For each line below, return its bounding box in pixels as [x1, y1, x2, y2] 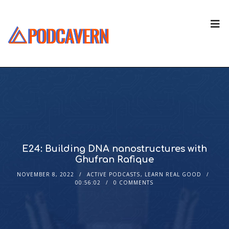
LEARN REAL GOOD [144, 171, 201, 178]
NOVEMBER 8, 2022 [16, 171, 74, 178]
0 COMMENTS [113, 179, 154, 187]
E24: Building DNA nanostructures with [21, 144, 207, 154]
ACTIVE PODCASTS [86, 171, 140, 178]
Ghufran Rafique [75, 154, 154, 165]
